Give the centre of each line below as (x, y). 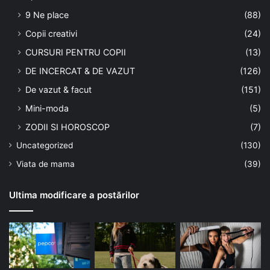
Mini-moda (47, 108)
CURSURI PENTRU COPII (76, 52)
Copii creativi (51, 34)
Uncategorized (45, 146)
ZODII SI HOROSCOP (67, 127)
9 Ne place (47, 15)
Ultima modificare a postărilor (74, 195)
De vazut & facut (58, 90)
